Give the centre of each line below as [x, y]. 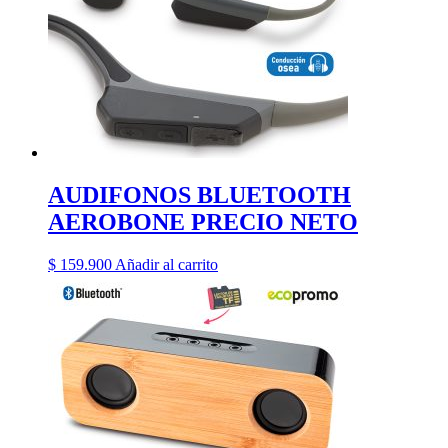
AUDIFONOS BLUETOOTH [199, 195]
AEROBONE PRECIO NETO [203, 222]
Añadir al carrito [166, 265]
